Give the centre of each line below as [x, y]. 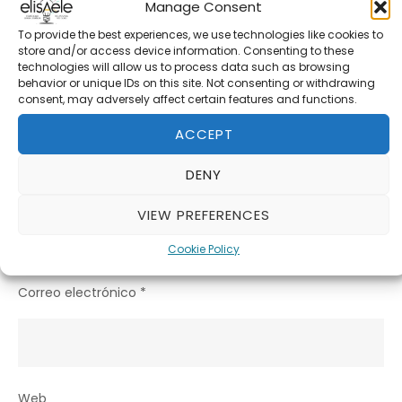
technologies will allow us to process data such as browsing [184, 67]
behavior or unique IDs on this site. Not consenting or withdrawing [197, 83]
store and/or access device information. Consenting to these [186, 51]
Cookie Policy [204, 249]
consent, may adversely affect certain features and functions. [188, 99]
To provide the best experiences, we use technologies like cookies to [201, 35]
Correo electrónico [79, 293]
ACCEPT [204, 134]
